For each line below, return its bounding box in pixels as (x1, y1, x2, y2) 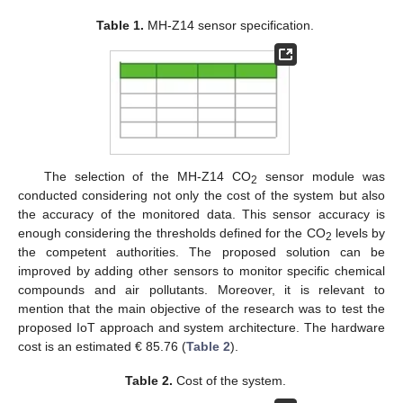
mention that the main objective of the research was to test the (18, 300, 385, 316)
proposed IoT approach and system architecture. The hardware (18, 319, 385, 335)
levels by (331, 225, 386, 240)
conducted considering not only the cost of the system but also (18, 187, 385, 202)
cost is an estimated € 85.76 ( (18, 338, 186, 354)
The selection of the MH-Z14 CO (43, 168, 252, 184)
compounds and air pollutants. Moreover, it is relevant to (18, 282, 385, 297)
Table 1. (96, 18, 145, 33)
